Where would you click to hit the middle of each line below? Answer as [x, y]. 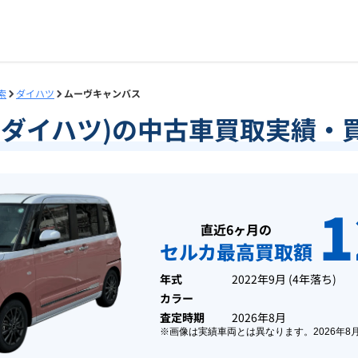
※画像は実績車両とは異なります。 [237, 332]
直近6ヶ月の [236, 229]
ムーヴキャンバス [102, 93]
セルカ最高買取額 [236, 251]
